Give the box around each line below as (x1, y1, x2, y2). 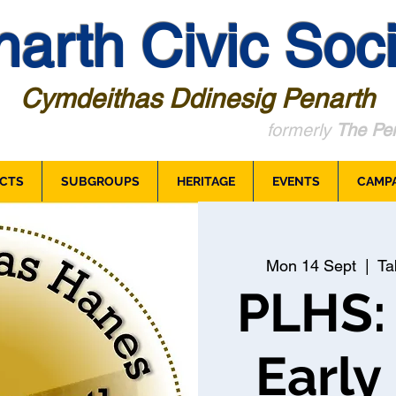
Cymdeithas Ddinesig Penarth (19, 83, 375, 114)
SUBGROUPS (60, 174, 140, 188)
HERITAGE (176, 174, 235, 188)
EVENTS (271, 174, 320, 188)
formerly (267, 119, 336, 141)
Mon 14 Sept (265, 256, 356, 275)
